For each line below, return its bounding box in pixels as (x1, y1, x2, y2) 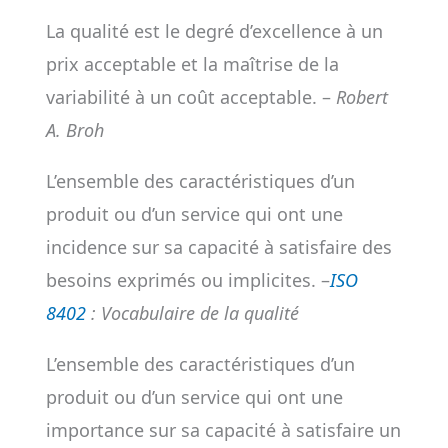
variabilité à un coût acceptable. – (45, 85, 336, 109)
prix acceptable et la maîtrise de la (45, 52, 339, 76)
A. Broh (45, 118, 104, 142)
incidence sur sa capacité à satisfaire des (45, 235, 392, 259)
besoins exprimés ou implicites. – (45, 268, 330, 292)
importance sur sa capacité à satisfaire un (45, 418, 401, 442)
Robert (335, 85, 388, 109)
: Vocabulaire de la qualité (85, 301, 299, 325)
